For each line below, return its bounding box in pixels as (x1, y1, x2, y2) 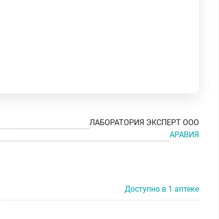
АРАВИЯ (170, 130, 199, 139)
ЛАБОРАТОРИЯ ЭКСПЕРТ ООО (89, 118, 199, 128)
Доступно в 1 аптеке (125, 184, 199, 194)
